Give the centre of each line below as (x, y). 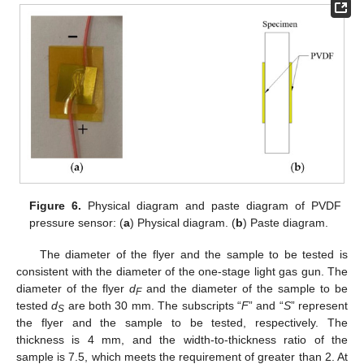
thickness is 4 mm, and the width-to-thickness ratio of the (182, 339)
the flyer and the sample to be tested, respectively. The (182, 322)
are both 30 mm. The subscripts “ (153, 305)
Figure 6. (56, 206)
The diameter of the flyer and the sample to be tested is (193, 254)
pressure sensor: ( (77, 223)
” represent (319, 305)
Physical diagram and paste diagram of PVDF (211, 206)
